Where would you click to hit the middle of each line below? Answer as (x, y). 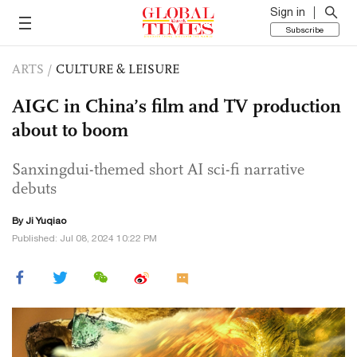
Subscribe (305, 29)
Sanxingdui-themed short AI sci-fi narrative (158, 169)
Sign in (288, 12)
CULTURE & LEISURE (118, 69)
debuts (34, 188)
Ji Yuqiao (46, 221)
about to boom (70, 130)
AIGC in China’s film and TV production (177, 106)
